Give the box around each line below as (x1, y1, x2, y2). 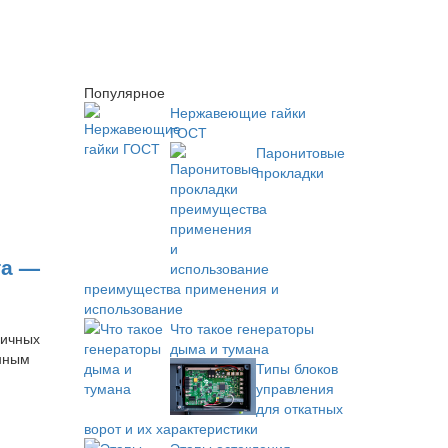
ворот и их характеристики (83, 418, 258, 438)
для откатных (255, 398, 343, 418)
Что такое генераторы (169, 318, 314, 338)
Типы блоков (255, 358, 338, 378)
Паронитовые (255, 142, 345, 162)
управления (255, 378, 334, 398)
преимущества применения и (83, 278, 279, 298)
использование (83, 298, 183, 318)
